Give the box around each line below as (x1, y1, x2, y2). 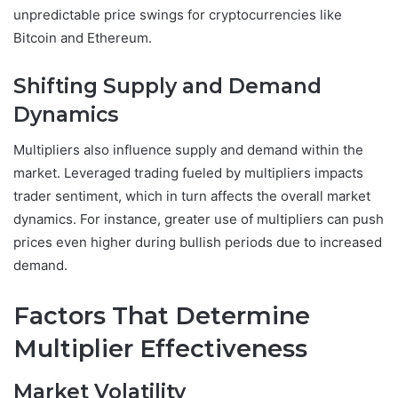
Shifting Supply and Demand (13, 73, 322, 99)
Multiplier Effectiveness (13, 334, 314, 364)
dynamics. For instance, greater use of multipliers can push (13, 211, 384, 228)
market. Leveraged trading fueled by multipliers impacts (13, 164, 363, 182)
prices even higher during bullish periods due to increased (13, 234, 382, 251)
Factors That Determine (13, 301, 310, 331)
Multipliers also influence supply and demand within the (13, 141, 363, 159)
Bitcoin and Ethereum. (13, 28, 152, 46)
